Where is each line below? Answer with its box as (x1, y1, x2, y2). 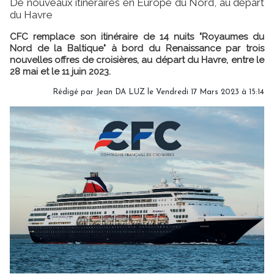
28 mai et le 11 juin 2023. (10, 65, 111, 77)
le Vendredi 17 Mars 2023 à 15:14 (145, 87, 264, 96)
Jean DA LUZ (96, 87, 145, 96)
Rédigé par (53, 87, 96, 96)
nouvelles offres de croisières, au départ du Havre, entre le (10, 54, 264, 65)
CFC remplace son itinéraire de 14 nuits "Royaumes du (10, 31, 264, 42)
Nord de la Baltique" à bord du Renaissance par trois (10, 42, 264, 54)
